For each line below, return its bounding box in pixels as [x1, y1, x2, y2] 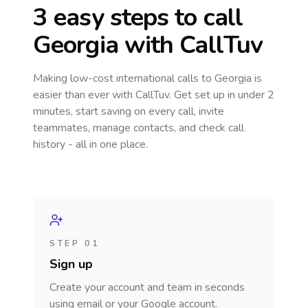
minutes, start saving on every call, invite [33, 104, 224, 119]
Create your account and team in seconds [49, 280, 245, 295]
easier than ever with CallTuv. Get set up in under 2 [33, 87, 274, 102]
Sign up [49, 256, 93, 272]
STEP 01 [49, 238, 100, 249]
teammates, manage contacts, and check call [33, 120, 244, 135]
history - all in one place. [33, 137, 148, 152]
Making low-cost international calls [33, 71, 201, 86]
